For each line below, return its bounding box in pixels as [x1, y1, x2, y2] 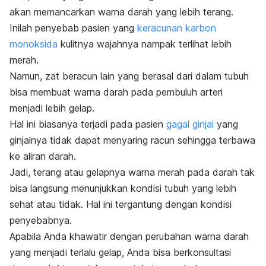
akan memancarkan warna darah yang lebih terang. [9, 5, 233, 18]
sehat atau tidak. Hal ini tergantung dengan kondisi [9, 198, 232, 210]
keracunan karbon [137, 21, 216, 34]
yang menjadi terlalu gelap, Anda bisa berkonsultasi [9, 246, 231, 258]
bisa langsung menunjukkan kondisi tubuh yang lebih [9, 182, 236, 194]
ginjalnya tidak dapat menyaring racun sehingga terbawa [9, 134, 255, 146]
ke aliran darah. [9, 150, 79, 162]
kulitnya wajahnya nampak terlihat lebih [58, 37, 232, 50]
